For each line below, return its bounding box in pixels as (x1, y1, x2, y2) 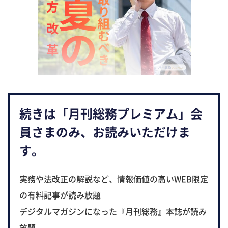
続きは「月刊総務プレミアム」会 (19, 104, 203, 123)
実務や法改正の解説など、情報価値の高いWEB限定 (19, 173, 208, 185)
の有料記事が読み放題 (19, 189, 101, 202)
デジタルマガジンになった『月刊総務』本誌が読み (19, 205, 207, 218)
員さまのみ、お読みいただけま (19, 122, 190, 141)
